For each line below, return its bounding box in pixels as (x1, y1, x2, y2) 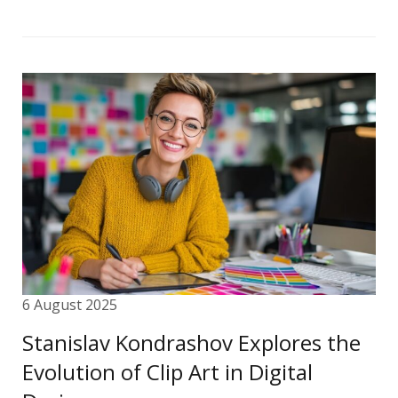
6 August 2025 (22, 295, 117, 314)
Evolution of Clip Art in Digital (22, 357, 313, 386)
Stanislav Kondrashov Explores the (22, 328, 361, 357)
